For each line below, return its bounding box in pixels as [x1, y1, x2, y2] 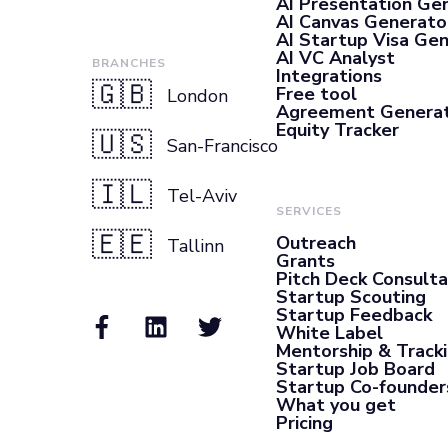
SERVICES [276, 203, 342, 219]
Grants [276, 249, 335, 273]
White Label [276, 321, 383, 345]
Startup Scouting [276, 285, 426, 309]
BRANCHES [92, 55, 166, 71]
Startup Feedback [276, 303, 432, 327]
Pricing [276, 411, 333, 435]
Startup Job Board [276, 357, 435, 381]
